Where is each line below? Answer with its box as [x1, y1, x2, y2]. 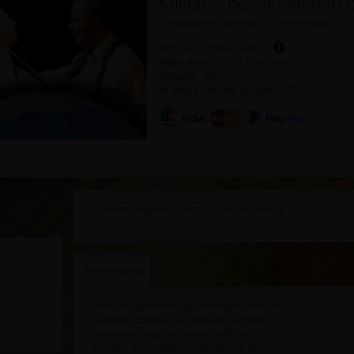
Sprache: [159, 71, 200, 82]
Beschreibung [82, 264, 142, 275]
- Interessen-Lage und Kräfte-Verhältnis [86, 329, 254, 340]
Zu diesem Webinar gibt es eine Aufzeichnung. [86, 204, 285, 215]
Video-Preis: [159, 57, 214, 68]
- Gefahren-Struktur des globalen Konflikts [86, 314, 265, 326]
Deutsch [204, 71, 239, 82]
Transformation [273, 18, 332, 28]
